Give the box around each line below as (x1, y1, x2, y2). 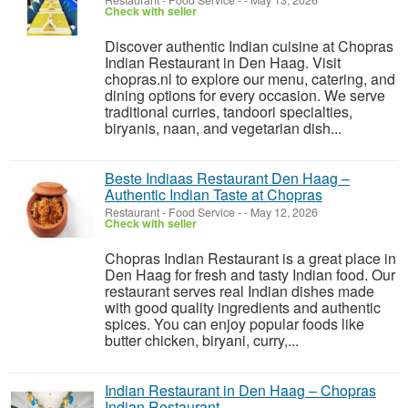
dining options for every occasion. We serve (105, 85, 385, 106)
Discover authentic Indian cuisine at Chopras (105, 36, 393, 56)
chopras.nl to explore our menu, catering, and (105, 68, 395, 89)
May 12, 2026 (248, 204, 318, 220)
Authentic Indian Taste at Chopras (105, 184, 322, 205)
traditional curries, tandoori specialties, (105, 101, 352, 122)
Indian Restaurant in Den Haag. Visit (105, 52, 341, 73)
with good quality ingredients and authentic (105, 297, 381, 318)
